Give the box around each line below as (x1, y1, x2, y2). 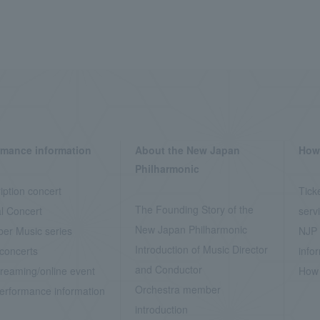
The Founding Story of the (134, 202, 254, 216)
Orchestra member (134, 282, 221, 296)
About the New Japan (134, 143, 240, 157)
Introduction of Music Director (134, 242, 268, 256)
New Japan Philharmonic (134, 222, 247, 236)
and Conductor (134, 262, 202, 276)
